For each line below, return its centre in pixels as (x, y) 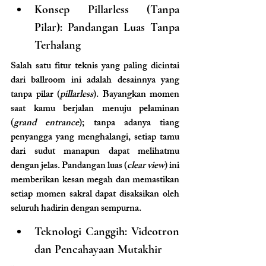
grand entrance (47, 124)
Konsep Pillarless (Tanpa (107, 10)
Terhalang (58, 45)
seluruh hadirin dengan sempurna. (76, 210)
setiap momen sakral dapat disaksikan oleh (95, 195)
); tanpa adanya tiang (129, 124)
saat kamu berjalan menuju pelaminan (95, 110)
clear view (146, 167)
